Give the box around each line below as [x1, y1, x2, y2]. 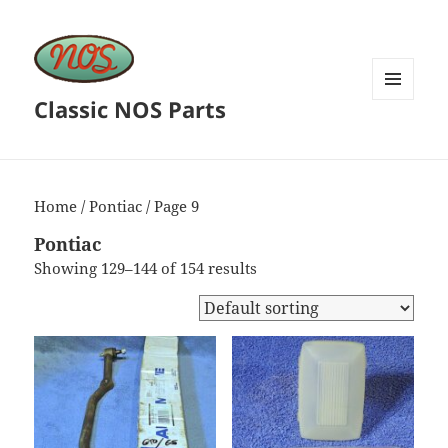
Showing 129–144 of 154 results [34, 258, 258, 279]
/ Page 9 [142, 196, 200, 217]
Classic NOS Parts [34, 94, 227, 125]
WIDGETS [372, 133, 429, 151]
